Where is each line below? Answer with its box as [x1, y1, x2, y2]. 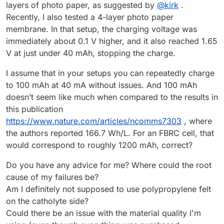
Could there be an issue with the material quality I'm [6, 207, 201, 218]
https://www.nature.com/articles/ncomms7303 [6, 115, 181, 126]
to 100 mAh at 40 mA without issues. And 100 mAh [6, 79, 197, 90]
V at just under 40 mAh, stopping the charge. [6, 47, 175, 58]
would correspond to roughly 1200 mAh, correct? [6, 139, 192, 150]
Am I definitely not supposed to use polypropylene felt [6, 183, 211, 194]
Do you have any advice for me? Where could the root [6, 159, 211, 170]
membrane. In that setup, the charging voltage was [6, 23, 197, 34]
